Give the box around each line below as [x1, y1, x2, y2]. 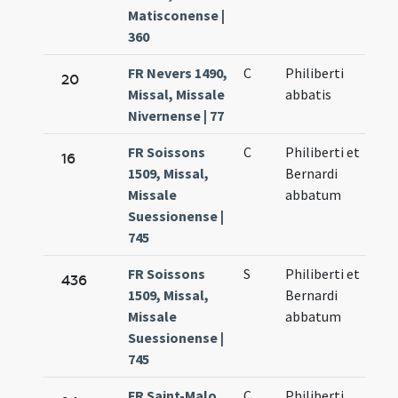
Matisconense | [128, 6, 226, 25]
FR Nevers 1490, [128, 64, 228, 83]
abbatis [285, 85, 332, 104]
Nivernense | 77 [128, 107, 225, 125]
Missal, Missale [128, 85, 226, 104]
